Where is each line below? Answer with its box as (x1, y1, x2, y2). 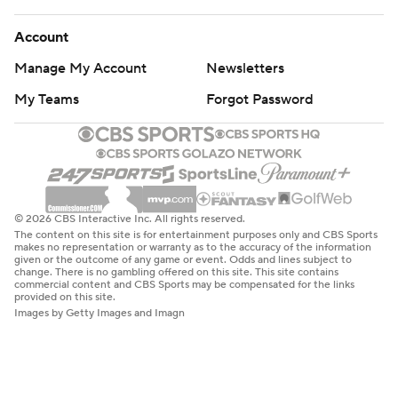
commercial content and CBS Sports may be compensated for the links (14, 277, 354, 291)
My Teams (14, 91, 79, 108)
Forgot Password (206, 91, 314, 108)
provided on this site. (14, 290, 115, 304)
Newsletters (206, 60, 284, 77)
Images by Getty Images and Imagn (14, 306, 185, 320)
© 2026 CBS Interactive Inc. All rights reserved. (14, 211, 245, 226)
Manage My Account (14, 60, 147, 77)
